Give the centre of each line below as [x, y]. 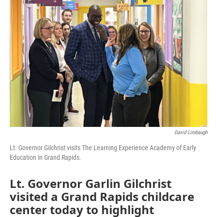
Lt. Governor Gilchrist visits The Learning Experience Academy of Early [103, 148]
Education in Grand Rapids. [46, 157]
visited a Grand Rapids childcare [102, 196]
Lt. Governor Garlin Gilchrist [91, 183]
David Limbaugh [191, 132]
